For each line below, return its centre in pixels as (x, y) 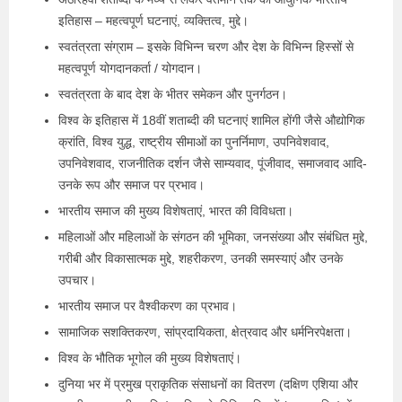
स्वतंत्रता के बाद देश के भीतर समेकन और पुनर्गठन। (173, 94)
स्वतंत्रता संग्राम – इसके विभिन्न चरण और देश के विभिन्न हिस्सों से (206, 46)
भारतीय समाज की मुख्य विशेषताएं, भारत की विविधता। (176, 210)
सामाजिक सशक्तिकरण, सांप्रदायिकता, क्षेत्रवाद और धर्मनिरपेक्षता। (205, 332)
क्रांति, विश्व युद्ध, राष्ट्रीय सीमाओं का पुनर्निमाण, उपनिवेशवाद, (194, 141)
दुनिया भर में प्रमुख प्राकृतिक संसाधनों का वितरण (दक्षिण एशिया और (208, 384)
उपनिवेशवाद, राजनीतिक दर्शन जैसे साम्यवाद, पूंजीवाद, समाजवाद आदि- (213, 163)
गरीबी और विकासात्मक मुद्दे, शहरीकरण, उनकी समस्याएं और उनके (201, 258)
